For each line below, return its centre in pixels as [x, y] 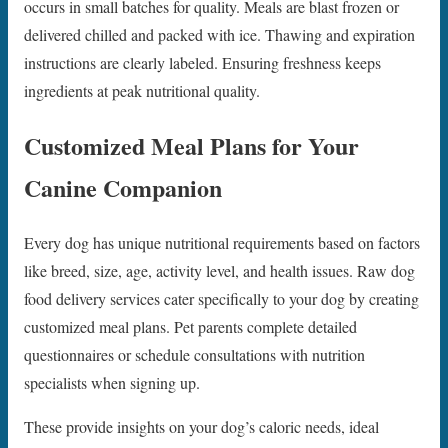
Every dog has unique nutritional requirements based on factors [222, 243]
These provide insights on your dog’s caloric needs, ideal [201, 427]
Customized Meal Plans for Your [191, 146]
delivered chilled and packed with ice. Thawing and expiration [219, 35]
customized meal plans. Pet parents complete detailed [190, 327]
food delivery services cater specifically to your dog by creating [221, 299]
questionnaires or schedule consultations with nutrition [194, 355]
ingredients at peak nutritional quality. [142, 91]
